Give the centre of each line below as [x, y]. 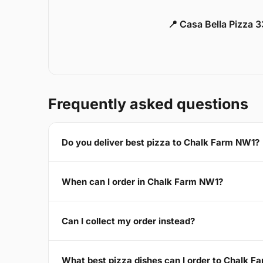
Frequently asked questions [148, 104]
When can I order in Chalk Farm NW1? [142, 181]
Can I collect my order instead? [128, 221]
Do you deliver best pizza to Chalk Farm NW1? [161, 142]
